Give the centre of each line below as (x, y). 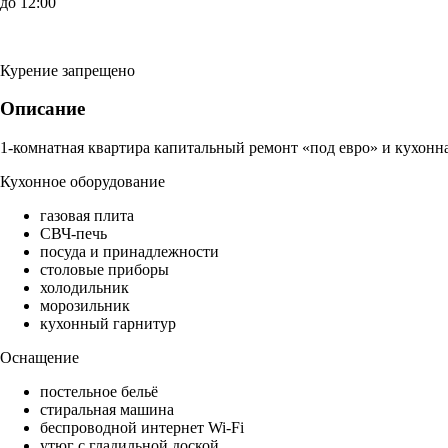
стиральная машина (107, 410)
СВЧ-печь (73, 234)
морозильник (85, 306)
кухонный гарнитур (108, 324)
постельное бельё (99, 392)
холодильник (84, 288)
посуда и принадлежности (129, 252)
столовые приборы (104, 270)
